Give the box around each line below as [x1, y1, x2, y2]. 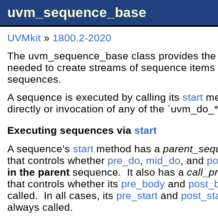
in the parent [7, 166, 70, 178]
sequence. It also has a [70, 166, 187, 178]
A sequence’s [7, 143, 73, 154]
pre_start [116, 189, 158, 201]
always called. [7, 201, 73, 213]
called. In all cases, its [7, 189, 116, 201]
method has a [93, 143, 163, 154]
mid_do [146, 154, 181, 166]
